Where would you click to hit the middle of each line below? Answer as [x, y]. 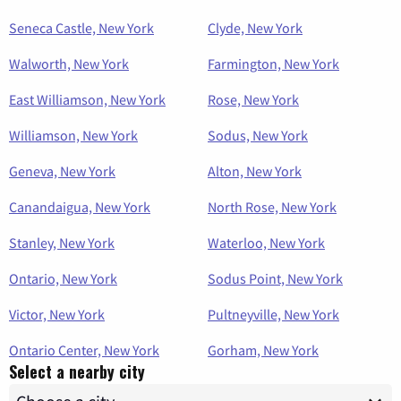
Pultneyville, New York [273, 315]
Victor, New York [57, 315]
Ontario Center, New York [84, 350]
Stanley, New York [62, 243]
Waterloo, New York [266, 243]
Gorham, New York [263, 350]
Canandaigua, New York [80, 207]
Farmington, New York [273, 64]
